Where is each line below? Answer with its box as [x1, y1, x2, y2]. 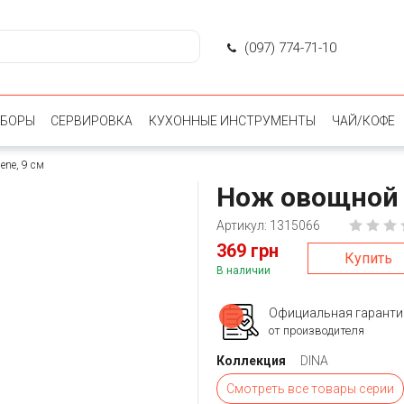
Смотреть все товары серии [226, 381, 394, 396]
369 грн [216, 240, 279, 262]
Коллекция [216, 353, 286, 368]
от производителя [269, 324, 364, 337]
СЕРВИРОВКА [50, 114, 133, 128]
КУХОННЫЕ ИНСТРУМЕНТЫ [149, 114, 317, 128]
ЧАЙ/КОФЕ [331, 114, 395, 128]
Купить [344, 250, 392, 267]
